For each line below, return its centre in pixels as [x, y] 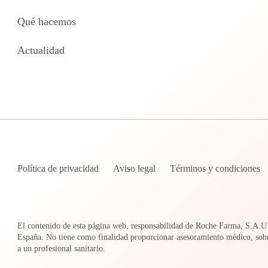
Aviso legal [135, 168]
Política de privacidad [58, 168]
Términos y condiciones [215, 168]
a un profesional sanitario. [62, 249]
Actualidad [41, 50]
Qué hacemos [47, 22]
